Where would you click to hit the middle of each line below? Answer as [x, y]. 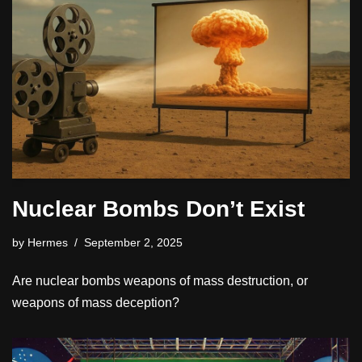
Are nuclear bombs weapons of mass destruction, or [160, 281]
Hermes [48, 243]
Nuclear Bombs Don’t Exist [158, 209]
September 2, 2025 [133, 243]
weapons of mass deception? [96, 303]
